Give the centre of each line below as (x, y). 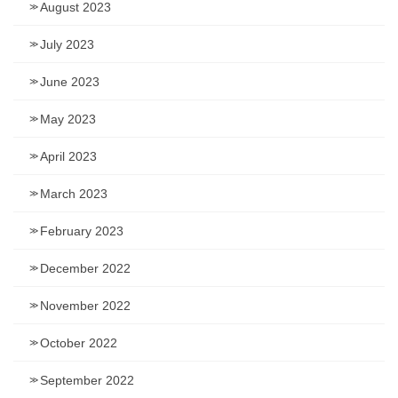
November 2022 (85, 306)
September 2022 (87, 381)
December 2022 (85, 269)
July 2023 (67, 45)
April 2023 (68, 157)
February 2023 (82, 231)
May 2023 (68, 119)
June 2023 (70, 82)
